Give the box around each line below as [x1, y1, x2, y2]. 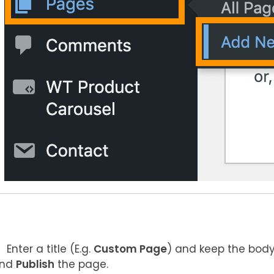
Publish [15, 257, 54, 272]
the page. [54, 257, 108, 272]
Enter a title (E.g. [6, 242, 94, 256]
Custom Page [93, 242, 167, 256]
